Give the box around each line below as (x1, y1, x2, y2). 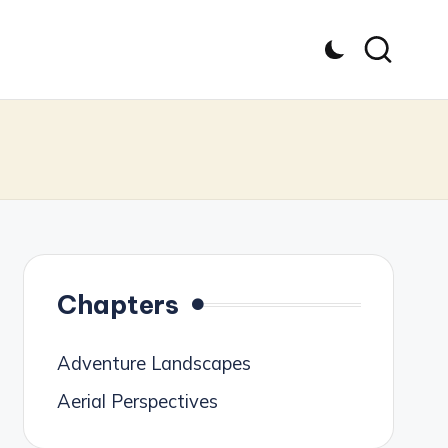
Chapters (56, 288, 179, 322)
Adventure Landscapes (56, 352, 251, 376)
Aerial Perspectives (56, 390, 218, 414)
